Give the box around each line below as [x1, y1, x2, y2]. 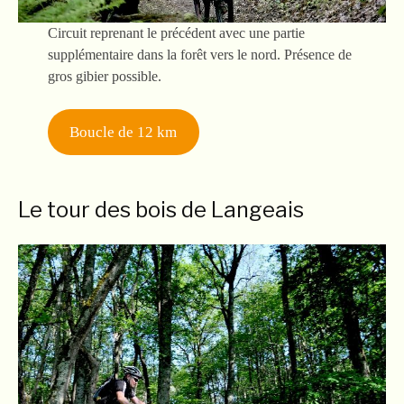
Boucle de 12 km [69, 123, 178, 141]
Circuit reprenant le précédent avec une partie [47, 24, 305, 41]
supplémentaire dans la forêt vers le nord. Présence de [47, 46, 352, 62]
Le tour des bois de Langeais [18, 196, 304, 223]
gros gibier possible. [47, 68, 161, 84]
